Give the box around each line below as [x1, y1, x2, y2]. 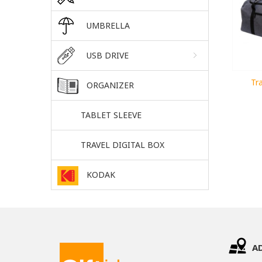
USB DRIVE [87, 49, 129, 61]
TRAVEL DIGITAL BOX [81, 139, 164, 150]
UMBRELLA [87, 19, 130, 31]
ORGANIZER [87, 79, 134, 91]
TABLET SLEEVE [81, 109, 142, 120]
